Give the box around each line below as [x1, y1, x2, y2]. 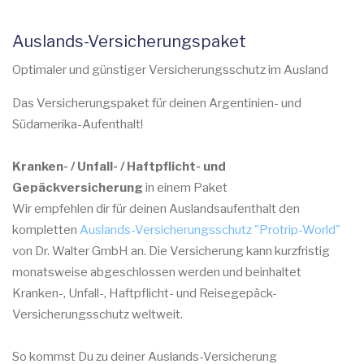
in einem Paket [143, 180, 227, 195]
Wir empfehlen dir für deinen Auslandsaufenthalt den [12, 201, 300, 216]
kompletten [12, 223, 80, 237]
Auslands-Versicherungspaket [12, 32, 246, 51]
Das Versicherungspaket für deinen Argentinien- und [12, 96, 301, 110]
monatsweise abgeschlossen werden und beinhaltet [12, 265, 301, 279]
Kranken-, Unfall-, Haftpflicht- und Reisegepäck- [12, 286, 277, 301]
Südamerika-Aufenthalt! [12, 117, 143, 132]
